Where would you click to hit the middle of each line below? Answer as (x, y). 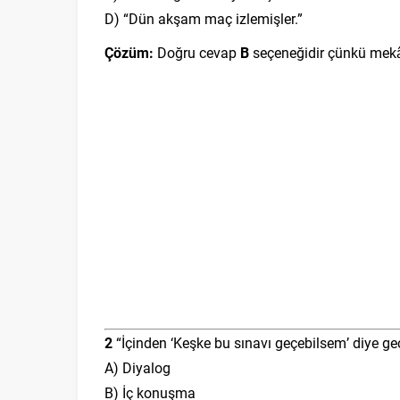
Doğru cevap (197, 52)
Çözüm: (129, 52)
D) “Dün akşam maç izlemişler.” (204, 18)
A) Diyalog (137, 367)
